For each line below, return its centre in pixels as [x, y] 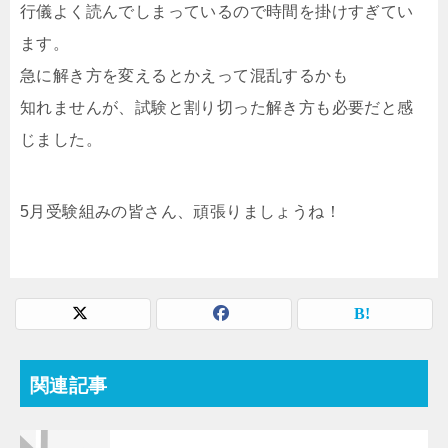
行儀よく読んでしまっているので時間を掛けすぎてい [217, 11]
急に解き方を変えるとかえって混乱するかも [184, 75]
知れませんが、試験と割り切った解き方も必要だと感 [217, 107]
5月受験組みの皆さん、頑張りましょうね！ [180, 211]
